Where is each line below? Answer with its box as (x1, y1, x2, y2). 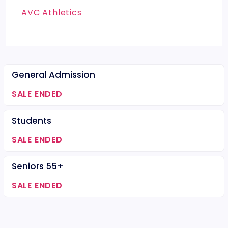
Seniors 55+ (11, 160, 64, 173)
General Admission (11, 69, 95, 81)
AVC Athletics (21, 7, 82, 19)
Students (11, 115, 51, 127)
